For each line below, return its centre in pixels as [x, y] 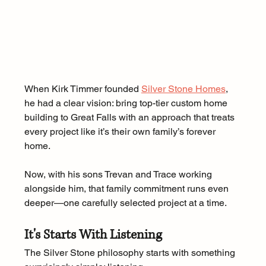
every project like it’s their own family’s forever [121, 132]
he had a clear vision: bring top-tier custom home [127, 103]
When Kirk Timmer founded [83, 89]
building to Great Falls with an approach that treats [130, 118]
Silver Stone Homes [183, 89]
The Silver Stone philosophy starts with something [131, 253]
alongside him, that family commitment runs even [127, 189]
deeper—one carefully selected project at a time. [125, 203]
